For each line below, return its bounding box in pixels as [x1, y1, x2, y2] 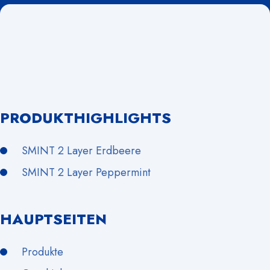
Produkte [22, 243, 63, 260]
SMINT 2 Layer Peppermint [22, 164, 151, 180]
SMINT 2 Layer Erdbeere [22, 142, 141, 159]
